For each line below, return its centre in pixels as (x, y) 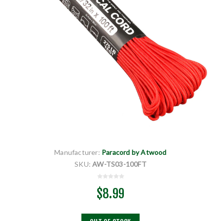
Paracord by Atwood (134, 152)
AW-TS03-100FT (119, 164)
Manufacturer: (77, 152)
